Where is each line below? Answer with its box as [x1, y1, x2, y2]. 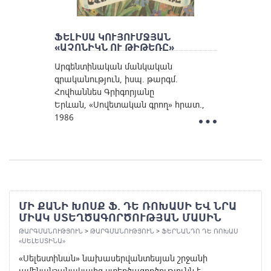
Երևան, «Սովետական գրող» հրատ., [54, 99, 204, 111]
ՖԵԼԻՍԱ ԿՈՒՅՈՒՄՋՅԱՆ [54, 30, 171, 44]
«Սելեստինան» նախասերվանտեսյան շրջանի [19, 252, 207, 264]
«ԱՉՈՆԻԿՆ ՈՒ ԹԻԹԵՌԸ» [54, 41, 174, 54]
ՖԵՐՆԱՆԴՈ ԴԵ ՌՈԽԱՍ [162, 226, 238, 236]
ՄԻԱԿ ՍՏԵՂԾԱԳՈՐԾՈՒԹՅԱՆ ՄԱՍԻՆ [19, 210, 221, 226]
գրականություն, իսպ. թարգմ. [54, 73, 178, 85]
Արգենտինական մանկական [54, 60, 172, 73]
